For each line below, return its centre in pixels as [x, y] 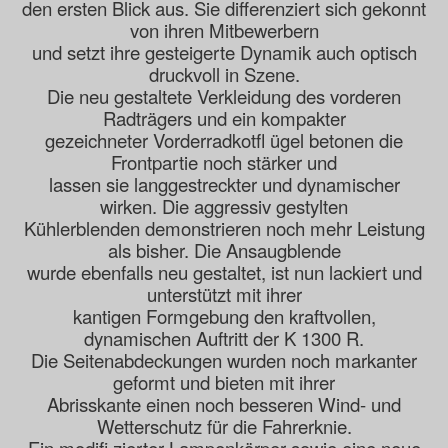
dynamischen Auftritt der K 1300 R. [224, 338]
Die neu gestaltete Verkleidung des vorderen [224, 96]
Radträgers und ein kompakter [224, 118]
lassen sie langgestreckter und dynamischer [224, 184]
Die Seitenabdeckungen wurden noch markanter [224, 360]
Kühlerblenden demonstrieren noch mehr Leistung [224, 228]
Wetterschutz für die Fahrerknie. [224, 426]
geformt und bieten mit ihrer [224, 382]
